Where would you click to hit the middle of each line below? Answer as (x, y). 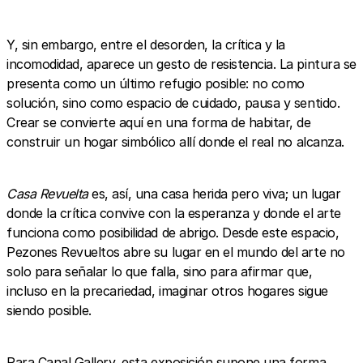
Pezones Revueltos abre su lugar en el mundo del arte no (176, 252)
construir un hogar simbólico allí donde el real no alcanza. (175, 141)
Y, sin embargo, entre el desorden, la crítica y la (146, 44)
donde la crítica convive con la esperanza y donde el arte (174, 213)
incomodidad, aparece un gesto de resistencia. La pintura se (181, 64)
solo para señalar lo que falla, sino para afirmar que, (160, 271)
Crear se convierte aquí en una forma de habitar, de (159, 122)
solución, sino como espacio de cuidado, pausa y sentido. (173, 102)
